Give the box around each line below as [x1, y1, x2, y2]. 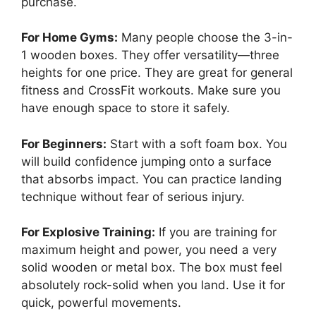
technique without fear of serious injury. [21, 189, 245, 204]
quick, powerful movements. [21, 296, 181, 310]
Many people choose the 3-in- [118, 30, 293, 45]
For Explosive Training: [21, 225, 155, 240]
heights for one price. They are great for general [21, 66, 293, 80]
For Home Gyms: [21, 30, 118, 45]
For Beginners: [21, 136, 107, 151]
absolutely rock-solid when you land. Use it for [21, 278, 285, 293]
